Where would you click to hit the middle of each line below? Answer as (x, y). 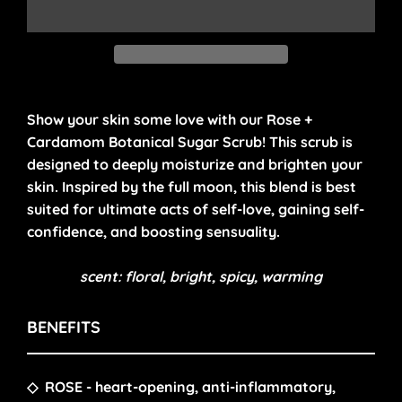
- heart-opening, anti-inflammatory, (211, 386)
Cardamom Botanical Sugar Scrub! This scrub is (190, 141)
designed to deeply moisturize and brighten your (195, 164)
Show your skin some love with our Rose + (170, 119)
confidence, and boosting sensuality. (153, 231)
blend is (297, 186)
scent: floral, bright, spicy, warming (201, 276)
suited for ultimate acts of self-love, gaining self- (196, 209)
